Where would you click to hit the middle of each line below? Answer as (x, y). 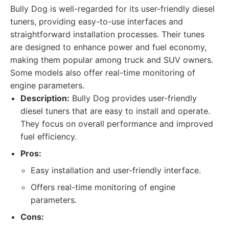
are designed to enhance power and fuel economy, (108, 47)
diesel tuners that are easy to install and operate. (115, 111)
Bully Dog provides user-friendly (133, 98)
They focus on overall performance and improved (117, 124)
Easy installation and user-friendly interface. (116, 170)
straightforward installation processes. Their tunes (107, 34)
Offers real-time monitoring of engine (103, 187)
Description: (45, 98)
